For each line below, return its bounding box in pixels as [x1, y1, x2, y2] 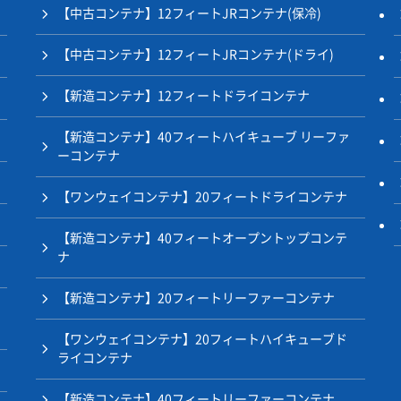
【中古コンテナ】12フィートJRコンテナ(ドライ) [57, 48, 334, 62]
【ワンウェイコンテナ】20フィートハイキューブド [57, 333, 347, 346]
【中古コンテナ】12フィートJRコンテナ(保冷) [57, 7, 321, 21]
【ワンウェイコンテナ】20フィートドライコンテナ [57, 191, 347, 204]
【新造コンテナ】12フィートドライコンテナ [57, 90, 310, 103]
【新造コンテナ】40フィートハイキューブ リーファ [57, 131, 350, 144]
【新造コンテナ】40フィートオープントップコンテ [57, 232, 347, 245]
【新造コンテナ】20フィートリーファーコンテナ [57, 292, 335, 305]
